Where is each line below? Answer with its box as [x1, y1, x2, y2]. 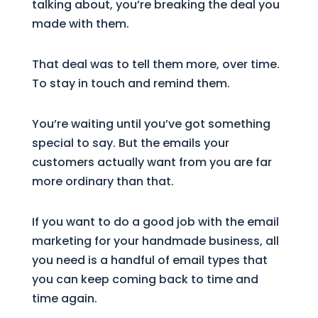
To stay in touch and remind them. [31, 75, 230, 92]
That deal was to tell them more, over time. [31, 55, 280, 72]
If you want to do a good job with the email [31, 213, 279, 230]
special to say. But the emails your [31, 134, 229, 151]
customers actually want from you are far [31, 153, 272, 170]
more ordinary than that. [31, 172, 174, 190]
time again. [31, 290, 97, 307]
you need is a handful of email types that [31, 251, 268, 268]
